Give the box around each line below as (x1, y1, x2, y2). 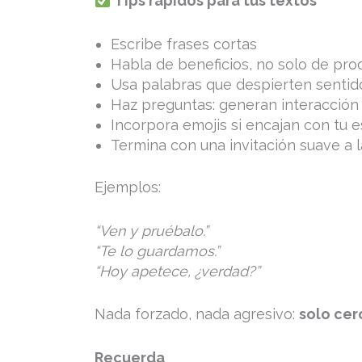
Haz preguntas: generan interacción (111, 95, 359, 113)
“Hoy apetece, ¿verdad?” (95, 262, 260, 280)
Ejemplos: (95, 178, 161, 196)
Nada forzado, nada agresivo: (95, 305, 299, 323)
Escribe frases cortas (111, 35, 257, 53)
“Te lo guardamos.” (95, 242, 220, 259)
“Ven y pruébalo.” (95, 221, 208, 239)
